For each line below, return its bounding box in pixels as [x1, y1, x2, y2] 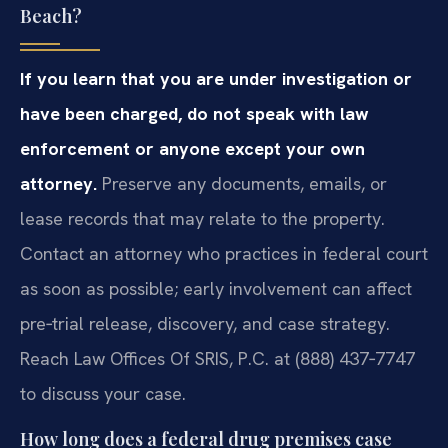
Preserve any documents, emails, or [97, 172, 387, 196]
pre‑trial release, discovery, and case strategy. [20, 312, 390, 336]
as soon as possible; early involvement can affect [20, 277, 412, 301]
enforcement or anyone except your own [20, 137, 365, 161]
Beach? [20, 4, 82, 29]
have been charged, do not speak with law [20, 102, 369, 126]
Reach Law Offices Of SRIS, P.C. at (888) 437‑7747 [20, 347, 415, 371]
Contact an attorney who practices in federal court [20, 242, 428, 266]
